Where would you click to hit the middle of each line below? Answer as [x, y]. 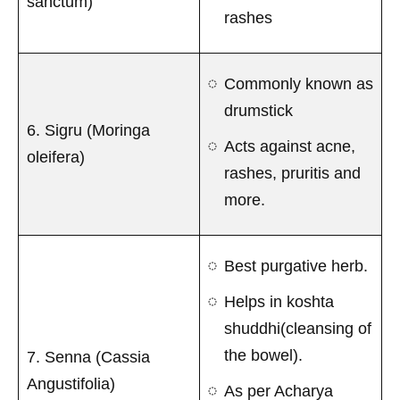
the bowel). [263, 355]
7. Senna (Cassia [88, 357]
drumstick [258, 110]
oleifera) [56, 157]
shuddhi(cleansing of [298, 328]
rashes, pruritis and [292, 173]
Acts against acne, [290, 146]
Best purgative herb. [296, 266]
